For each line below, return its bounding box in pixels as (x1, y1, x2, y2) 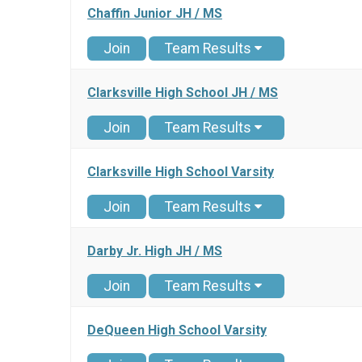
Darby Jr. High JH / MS (87, 243, 222, 259)
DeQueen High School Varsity (87, 322, 267, 339)
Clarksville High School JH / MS (87, 85, 278, 101)
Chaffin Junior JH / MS (87, 6, 222, 22)
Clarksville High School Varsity (87, 164, 274, 180)
